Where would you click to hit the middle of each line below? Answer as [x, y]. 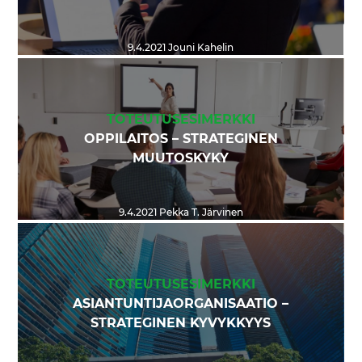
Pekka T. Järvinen [200, 213]
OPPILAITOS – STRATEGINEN [181, 139]
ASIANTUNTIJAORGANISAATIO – [181, 304]
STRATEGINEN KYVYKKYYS [181, 324]
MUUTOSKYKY [181, 159]
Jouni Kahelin [200, 48]
